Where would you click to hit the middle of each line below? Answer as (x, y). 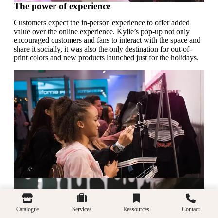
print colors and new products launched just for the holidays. (106, 58)
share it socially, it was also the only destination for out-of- (103, 49)
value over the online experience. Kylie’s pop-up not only (102, 32)
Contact (191, 209)
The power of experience (62, 6)
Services (82, 209)
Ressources (136, 209)
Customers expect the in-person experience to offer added (102, 23)
